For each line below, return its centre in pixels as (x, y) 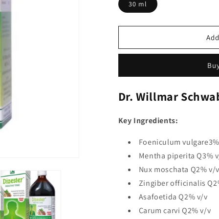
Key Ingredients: (148, 120)
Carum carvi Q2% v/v (175, 210)
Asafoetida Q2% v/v (173, 197)
